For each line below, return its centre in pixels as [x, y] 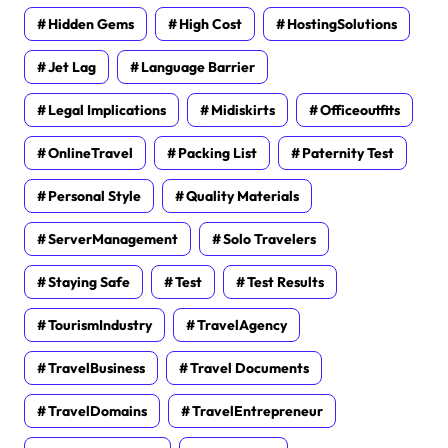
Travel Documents [249, 368]
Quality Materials [242, 196]
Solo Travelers [269, 239]
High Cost [210, 24]
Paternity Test [348, 153]
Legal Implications [107, 110]
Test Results [285, 282]
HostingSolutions [342, 24]
